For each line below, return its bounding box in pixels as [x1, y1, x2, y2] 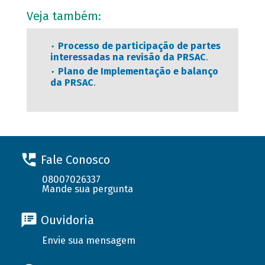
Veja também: [26, 9, 104, 24]
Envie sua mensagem [42, 234, 136, 246]
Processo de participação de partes [57, 40, 221, 52]
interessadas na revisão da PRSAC [50, 51, 206, 63]
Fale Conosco [40, 152, 110, 167]
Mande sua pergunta [42, 183, 134, 195]
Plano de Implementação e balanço [57, 66, 218, 77]
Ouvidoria [40, 213, 94, 228]
